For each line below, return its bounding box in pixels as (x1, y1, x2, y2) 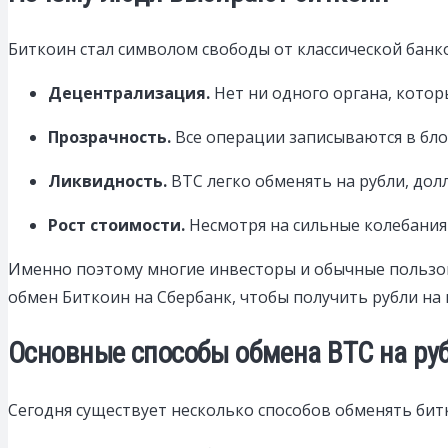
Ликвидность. (48, 170, 167, 193)
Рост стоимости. (48, 214, 185, 237)
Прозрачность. (48, 126, 171, 149)
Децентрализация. (48, 82, 210, 105)
